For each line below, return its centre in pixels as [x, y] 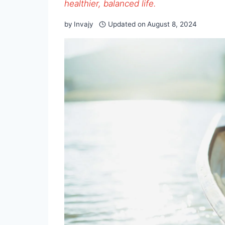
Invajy [84, 24]
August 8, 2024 [172, 24]
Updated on [127, 24]
